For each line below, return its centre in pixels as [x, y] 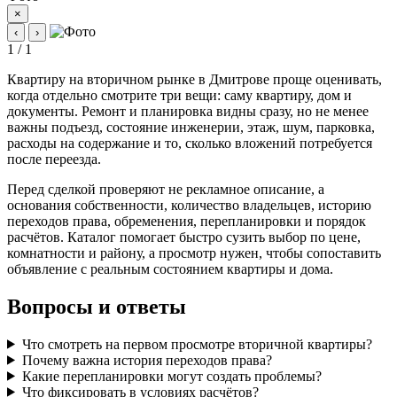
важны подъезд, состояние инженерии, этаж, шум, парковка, [191, 127]
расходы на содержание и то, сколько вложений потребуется [190, 143]
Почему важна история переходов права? [147, 360]
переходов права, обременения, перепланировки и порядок [187, 221]
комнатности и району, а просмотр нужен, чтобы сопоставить [194, 253]
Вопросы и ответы [97, 306]
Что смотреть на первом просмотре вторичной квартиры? [197, 344]
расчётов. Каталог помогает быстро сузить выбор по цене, [184, 237]
